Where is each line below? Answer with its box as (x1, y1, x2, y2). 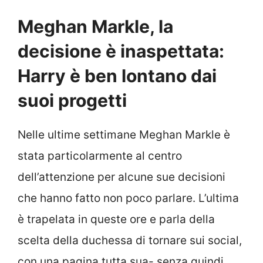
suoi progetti (18, 90, 127, 112)
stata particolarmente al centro (18, 149, 182, 163)
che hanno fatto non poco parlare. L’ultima (18, 191, 239, 205)
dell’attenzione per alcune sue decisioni (18, 170, 225, 184)
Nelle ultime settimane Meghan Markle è (18, 128, 230, 142)
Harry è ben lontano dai (18, 65, 217, 87)
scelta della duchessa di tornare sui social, (18, 234, 242, 248)
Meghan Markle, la (18, 16, 173, 38)
